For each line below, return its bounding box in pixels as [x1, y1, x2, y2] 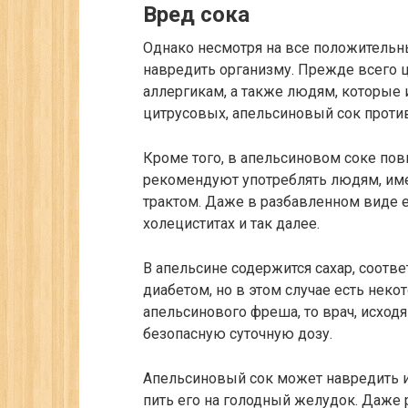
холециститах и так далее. [143, 215, 320, 233]
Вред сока [143, 2, 250, 28]
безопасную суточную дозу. [143, 325, 332, 343]
